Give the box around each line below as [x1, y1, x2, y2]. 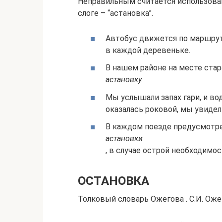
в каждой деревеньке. [106, 46, 190, 55]
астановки [106, 133, 143, 143]
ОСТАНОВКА [78, 173, 149, 188]
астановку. [106, 75, 143, 85]
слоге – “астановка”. [78, 8, 153, 18]
